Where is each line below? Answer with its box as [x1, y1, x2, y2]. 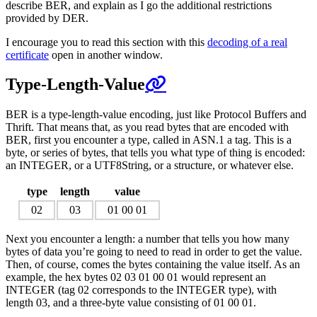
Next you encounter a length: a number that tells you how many [6, 233, 289, 246]
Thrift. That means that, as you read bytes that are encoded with [6, 121, 289, 134]
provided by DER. [6, 11, 88, 24]
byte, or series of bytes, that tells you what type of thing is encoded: [6, 146, 305, 159]
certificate [6, 48, 49, 61]
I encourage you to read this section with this [6, 35, 207, 48]
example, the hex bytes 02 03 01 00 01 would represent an [6, 271, 266, 284]
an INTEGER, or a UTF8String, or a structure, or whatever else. [6, 159, 294, 172]
